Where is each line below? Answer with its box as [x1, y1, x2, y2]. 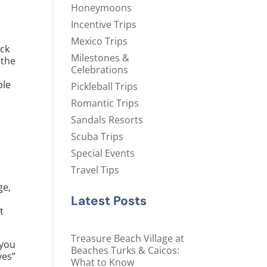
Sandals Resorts [71, 113, 144, 127]
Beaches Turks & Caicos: [71, 244, 180, 257]
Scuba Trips [71, 130, 124, 144]
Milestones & [71, 51, 130, 65]
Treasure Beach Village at [71, 232, 185, 246]
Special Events [71, 147, 135, 160]
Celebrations [71, 63, 129, 77]
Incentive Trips [71, 18, 137, 32]
